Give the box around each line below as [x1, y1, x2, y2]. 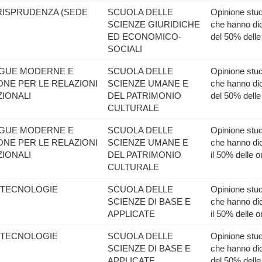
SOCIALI [108, 44, 142, 54]
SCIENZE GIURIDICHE [108, 19, 200, 29]
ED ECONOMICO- [108, 32, 181, 42]
